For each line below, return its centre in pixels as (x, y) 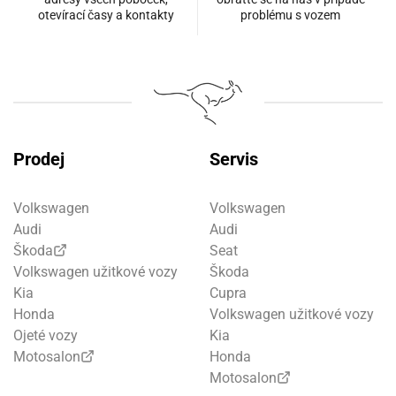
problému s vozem (290, 15)
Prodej (39, 160)
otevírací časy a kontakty (106, 15)
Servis (233, 160)
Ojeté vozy (46, 336)
